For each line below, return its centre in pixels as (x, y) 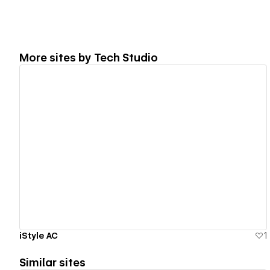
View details (138, 147)
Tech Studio (126, 57)
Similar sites (52, 262)
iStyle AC (39, 235)
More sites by (57, 57)
